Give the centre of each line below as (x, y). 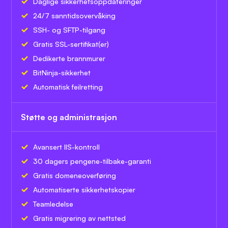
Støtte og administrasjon (69, 117)
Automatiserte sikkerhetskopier (84, 190)
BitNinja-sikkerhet (62, 73)
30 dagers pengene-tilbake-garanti (92, 161)
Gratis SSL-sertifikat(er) (71, 44)
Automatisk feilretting (68, 87)
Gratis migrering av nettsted (79, 218)
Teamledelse (53, 204)
